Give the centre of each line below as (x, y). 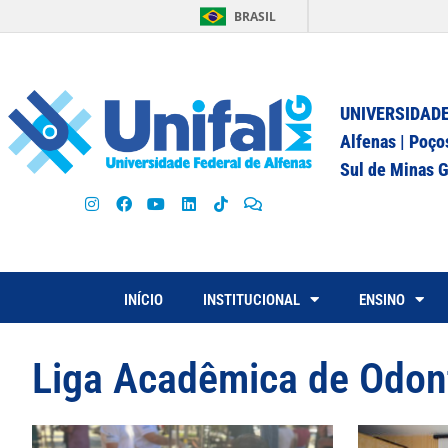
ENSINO (382, 299)
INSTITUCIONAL (251, 299)
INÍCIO (143, 299)
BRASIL (255, 16)
